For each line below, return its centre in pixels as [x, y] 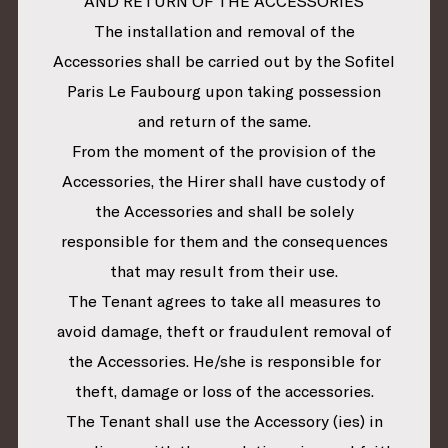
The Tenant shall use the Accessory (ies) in [224, 421]
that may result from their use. [224, 271]
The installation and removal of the [224, 31]
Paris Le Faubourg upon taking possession [224, 91]
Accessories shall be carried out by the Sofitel [224, 61]
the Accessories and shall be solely [224, 211]
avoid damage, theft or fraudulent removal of [224, 331]
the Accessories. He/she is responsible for [224, 361]
